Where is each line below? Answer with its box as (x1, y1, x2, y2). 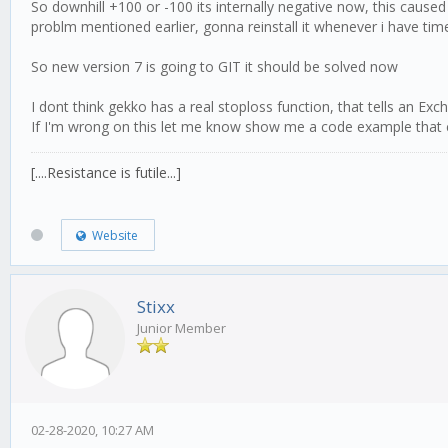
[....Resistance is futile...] (31, 163, 181, 183)
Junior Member (137, 319, 226, 338)
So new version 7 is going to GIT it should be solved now (31, 57, 398, 77)
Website (85, 226, 138, 244)
